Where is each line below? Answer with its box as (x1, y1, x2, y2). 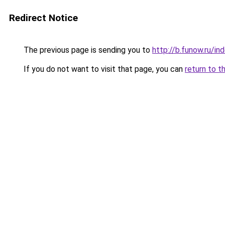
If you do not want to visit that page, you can (22, 64, 185, 74)
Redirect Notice (9, 12, 78, 24)
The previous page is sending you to (22, 45, 152, 55)
